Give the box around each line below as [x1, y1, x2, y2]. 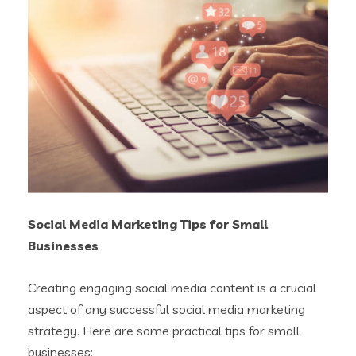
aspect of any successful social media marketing [28, 300, 305, 317]
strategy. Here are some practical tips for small [28, 322, 300, 339]
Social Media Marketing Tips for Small [28, 215, 268, 232]
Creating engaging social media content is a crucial [28, 279, 316, 296]
